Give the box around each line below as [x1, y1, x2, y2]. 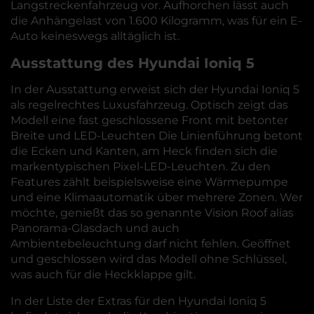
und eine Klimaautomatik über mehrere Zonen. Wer [11, 191, 303, 204]
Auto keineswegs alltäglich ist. [11, 29, 179, 43]
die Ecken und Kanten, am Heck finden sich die [11, 144, 278, 158]
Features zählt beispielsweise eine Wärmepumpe [11, 175, 288, 189]
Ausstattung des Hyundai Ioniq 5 [11, 55, 254, 71]
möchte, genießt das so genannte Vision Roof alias [11, 206, 294, 219]
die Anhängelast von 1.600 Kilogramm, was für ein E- [11, 14, 302, 27]
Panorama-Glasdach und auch [11, 221, 179, 235]
